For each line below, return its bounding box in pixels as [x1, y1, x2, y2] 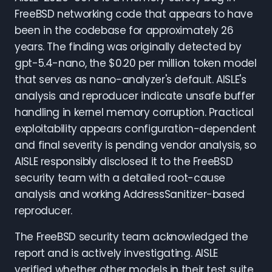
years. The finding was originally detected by [15, 39, 242, 54]
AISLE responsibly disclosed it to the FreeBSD [15, 154, 233, 169]
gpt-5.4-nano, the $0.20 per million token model [15, 56, 257, 70]
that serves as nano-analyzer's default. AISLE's [15, 72, 246, 87]
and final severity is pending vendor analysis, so [15, 138, 256, 152]
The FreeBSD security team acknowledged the [15, 229, 248, 244]
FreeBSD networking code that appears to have [15, 7, 253, 21]
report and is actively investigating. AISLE [15, 246, 218, 260]
